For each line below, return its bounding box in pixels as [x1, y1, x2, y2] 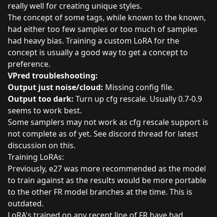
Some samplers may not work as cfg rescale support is [8, 116, 208, 127]
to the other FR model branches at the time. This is [8, 186, 192, 197]
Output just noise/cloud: [8, 81, 103, 93]
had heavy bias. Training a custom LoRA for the [8, 35, 179, 46]
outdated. [8, 198, 44, 209]
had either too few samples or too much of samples [8, 23, 198, 34]
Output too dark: [8, 93, 74, 104]
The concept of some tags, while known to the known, [8, 12, 206, 23]
